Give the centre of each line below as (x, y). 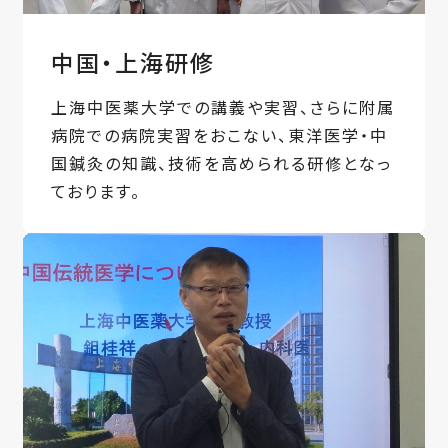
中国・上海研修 (132, 61)
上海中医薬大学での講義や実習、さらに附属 (222, 107)
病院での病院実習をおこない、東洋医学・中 (219, 135)
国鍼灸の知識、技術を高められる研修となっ (221, 163)
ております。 (95, 191)
